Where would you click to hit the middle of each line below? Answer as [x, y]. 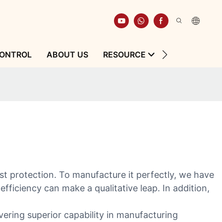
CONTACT [190, 55]
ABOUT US [67, 55]
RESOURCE [124, 55]
